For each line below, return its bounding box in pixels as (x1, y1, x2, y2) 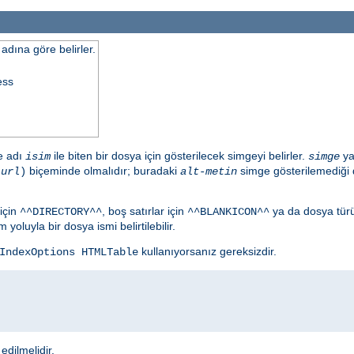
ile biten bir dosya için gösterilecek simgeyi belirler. (51, 149, 308, 162)
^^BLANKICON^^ (187, 205, 269, 218)
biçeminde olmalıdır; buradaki (26, 164, 180, 177)
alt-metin (180, 164, 237, 178)
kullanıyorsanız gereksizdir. (138, 244, 277, 258)
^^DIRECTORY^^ (20, 205, 102, 218)
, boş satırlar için (102, 204, 187, 217)
